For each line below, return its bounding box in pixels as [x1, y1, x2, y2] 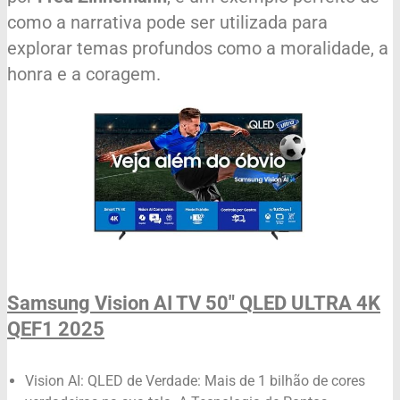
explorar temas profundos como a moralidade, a [7, 37, 388, 60]
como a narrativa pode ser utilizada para [7, 12, 328, 34]
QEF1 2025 [7, 318, 104, 341]
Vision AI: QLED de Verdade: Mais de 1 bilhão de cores [25, 372, 365, 390]
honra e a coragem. [7, 63, 161, 86]
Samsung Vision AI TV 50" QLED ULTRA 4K [7, 292, 380, 315]
